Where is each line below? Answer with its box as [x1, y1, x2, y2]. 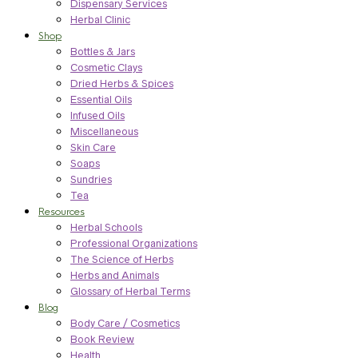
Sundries [70, 173, 112, 185]
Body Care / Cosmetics [70, 316, 180, 329]
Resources [38, 205, 85, 218]
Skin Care [70, 141, 116, 153]
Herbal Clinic [70, 13, 130, 26]
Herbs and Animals [70, 268, 159, 281]
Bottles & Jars [70, 45, 135, 58]
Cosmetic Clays [70, 61, 142, 74]
